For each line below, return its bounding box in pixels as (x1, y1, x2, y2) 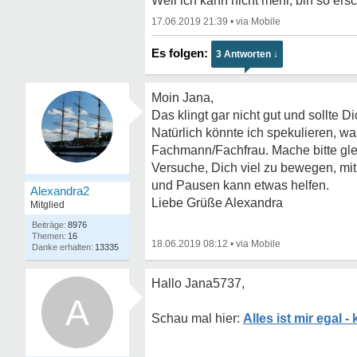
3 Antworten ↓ (216, 49, 278, 60)
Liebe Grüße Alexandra (151, 196, 283, 210)
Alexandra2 (30, 184, 89, 198)
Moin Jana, (151, 91, 214, 104)
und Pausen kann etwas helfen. (151, 178, 329, 192)
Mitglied (30, 199, 65, 210)
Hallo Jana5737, (151, 277, 245, 290)
